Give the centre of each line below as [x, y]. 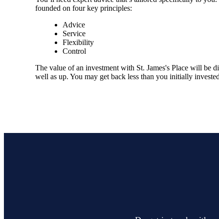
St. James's [153, 68]
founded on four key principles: [84, 8]
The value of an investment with [86, 68]
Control [74, 51]
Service [74, 34]
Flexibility [78, 43]
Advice [74, 25]
